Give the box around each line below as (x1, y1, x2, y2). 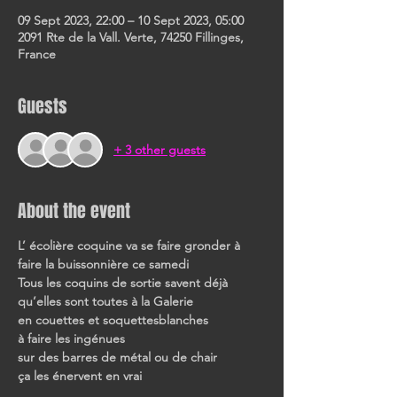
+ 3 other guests (113, 141, 206, 158)
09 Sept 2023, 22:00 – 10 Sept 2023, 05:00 (18, 12, 244, 28)
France (18, 46, 56, 62)
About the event (18, 198, 130, 224)
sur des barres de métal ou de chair (18, 349, 217, 365)
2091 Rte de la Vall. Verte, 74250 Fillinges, (18, 29, 244, 45)
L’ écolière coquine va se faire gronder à (18, 237, 244, 253)
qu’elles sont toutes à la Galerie (18, 293, 193, 309)
